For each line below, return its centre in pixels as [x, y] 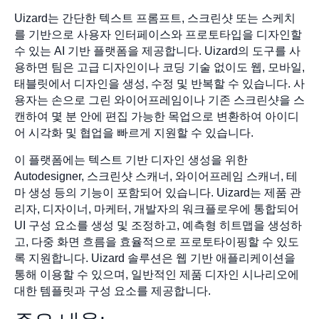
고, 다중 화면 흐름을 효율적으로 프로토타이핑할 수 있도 [157, 241]
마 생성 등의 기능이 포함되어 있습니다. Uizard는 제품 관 [158, 192]
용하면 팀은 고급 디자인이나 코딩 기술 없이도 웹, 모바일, [159, 68]
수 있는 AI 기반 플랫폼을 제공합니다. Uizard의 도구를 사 [157, 51]
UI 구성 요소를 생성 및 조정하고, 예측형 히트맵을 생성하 [158, 225]
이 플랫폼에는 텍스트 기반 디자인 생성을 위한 [131, 159]
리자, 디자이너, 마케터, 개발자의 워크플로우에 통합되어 [157, 209]
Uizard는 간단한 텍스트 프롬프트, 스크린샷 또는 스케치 [155, 19]
